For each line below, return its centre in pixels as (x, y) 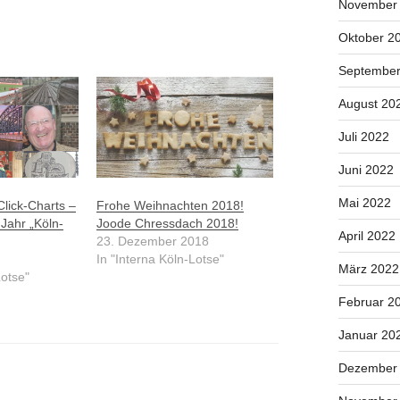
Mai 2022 (364, 203)
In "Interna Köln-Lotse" (160, 259)
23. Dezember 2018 (152, 242)
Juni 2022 (366, 170)
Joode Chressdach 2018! (167, 224)
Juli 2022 (363, 137)
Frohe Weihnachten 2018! (170, 206)
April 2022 (367, 236)
